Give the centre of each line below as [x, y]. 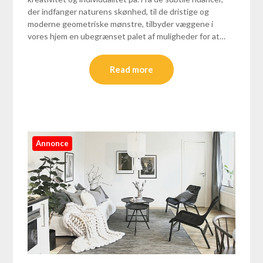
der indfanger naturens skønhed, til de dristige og [119, 12]
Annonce [53, 144]
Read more [131, 70]
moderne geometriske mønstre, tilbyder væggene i [121, 24]
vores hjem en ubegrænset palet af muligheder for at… [127, 36]
